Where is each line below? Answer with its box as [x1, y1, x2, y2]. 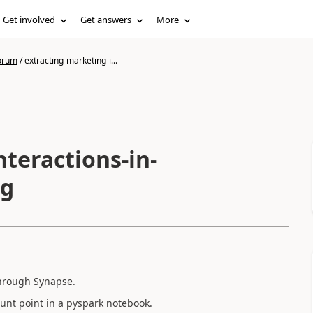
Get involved [3, 13, 56, 26]
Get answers [80, 13, 132, 26]
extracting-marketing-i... [24, 54, 117, 66]
